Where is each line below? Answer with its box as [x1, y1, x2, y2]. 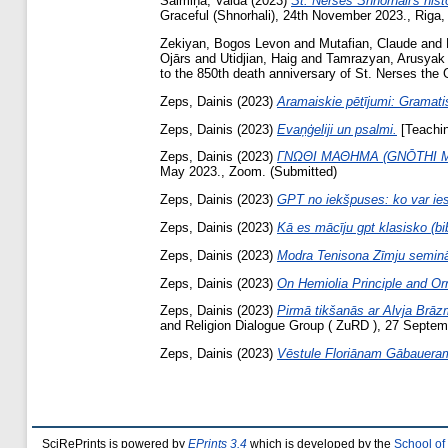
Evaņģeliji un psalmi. [277, 121, 397, 137]
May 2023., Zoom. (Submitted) [160, 164, 337, 180]
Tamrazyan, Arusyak [326, 50, 445, 66]
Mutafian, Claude [319, 35, 417, 51]
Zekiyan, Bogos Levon [160, 35, 290, 51]
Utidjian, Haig [220, 50, 297, 66]
